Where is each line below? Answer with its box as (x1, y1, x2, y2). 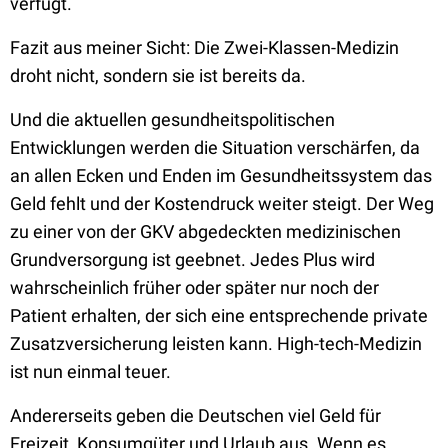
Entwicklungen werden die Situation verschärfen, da (10, 137, 420, 158)
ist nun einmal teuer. (10, 361, 171, 382)
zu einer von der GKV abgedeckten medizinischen (10, 221, 401, 242)
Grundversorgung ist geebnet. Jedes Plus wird (10, 249, 375, 270)
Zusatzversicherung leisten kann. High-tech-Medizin (10, 333, 422, 354)
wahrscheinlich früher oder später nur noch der (10, 277, 379, 298)
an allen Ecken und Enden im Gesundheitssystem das (10, 165, 432, 186)
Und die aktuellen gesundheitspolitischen (10, 109, 335, 130)
